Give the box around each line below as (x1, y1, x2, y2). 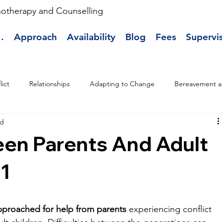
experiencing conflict (126, 204, 215, 215)
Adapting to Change (90, 79, 155, 88)
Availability (67, 31, 116, 43)
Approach (14, 31, 57, 43)
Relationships (29, 79, 70, 88)
